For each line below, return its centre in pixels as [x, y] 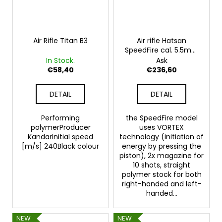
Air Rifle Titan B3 [60, 41]
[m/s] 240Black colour [60, 146]
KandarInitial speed [60, 137]
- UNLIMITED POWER [162, 60]
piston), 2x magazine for [162, 156]
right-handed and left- [162, 184]
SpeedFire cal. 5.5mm [162, 50]
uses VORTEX [162, 128]
